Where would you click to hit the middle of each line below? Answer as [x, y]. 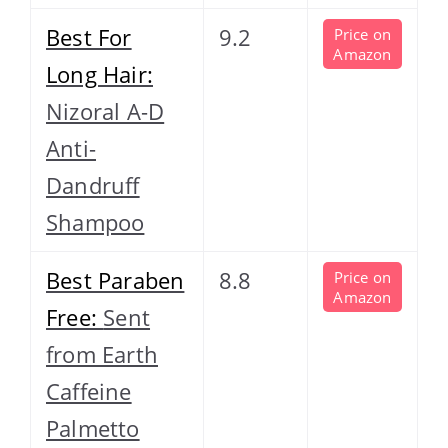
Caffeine [89, 390]
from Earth [102, 353]
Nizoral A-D [105, 110]
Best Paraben [115, 279]
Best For [89, 36]
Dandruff [93, 184]
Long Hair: [99, 73]
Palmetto [93, 427]
